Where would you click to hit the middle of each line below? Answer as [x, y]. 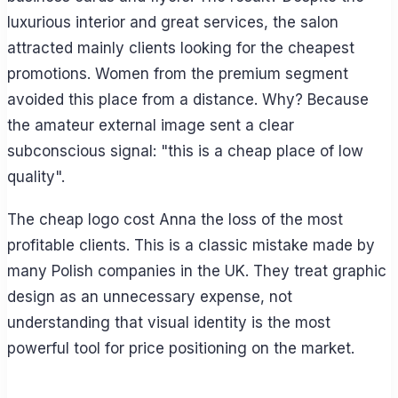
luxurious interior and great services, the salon [173, 23]
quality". [36, 177]
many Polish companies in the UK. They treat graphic [197, 271]
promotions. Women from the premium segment [178, 74]
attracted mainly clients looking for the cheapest [181, 48]
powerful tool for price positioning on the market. [181, 348]
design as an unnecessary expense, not [150, 296]
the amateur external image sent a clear [151, 126]
